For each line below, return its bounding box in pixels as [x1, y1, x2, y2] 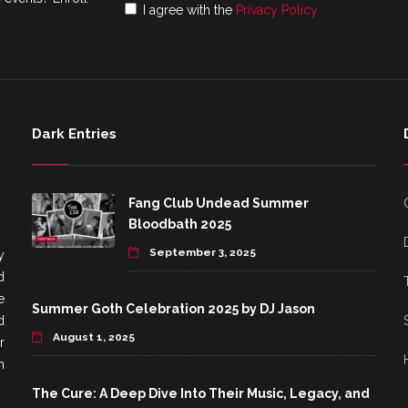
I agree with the [143, 3, 236, 18]
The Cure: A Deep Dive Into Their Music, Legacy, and [32, 386, 370, 402]
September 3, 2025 [146, 246, 256, 260]
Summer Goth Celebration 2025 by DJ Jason [32, 301, 315, 317]
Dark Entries [32, 126, 117, 143]
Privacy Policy [236, 3, 318, 18]
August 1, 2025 [50, 331, 135, 344]
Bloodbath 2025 [127, 217, 231, 232]
